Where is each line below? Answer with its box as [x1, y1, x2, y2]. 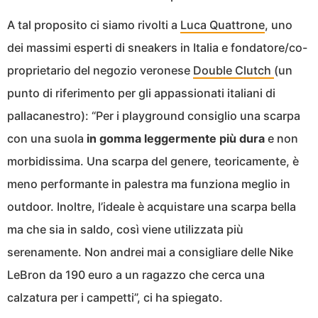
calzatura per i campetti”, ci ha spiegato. [7, 290, 223, 305]
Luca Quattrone [180, 18, 265, 33]
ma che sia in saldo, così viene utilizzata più [7, 222, 243, 237]
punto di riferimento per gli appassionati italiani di [7, 86, 275, 101]
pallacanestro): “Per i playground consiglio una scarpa [7, 109, 300, 124]
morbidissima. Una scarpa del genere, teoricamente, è [7, 154, 299, 169]
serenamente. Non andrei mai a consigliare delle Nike [7, 245, 293, 260]
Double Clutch [193, 63, 274, 78]
